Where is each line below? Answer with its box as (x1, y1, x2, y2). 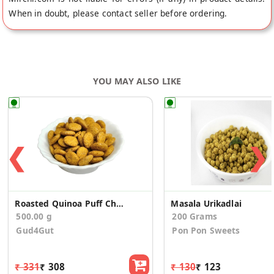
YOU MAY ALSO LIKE (92, 75, 182, 87)
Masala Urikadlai (171, 197, 242, 209)
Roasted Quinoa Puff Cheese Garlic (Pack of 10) (116, 197, 124, 209)
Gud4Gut (16, 224, 54, 236)
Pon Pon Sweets (172, 224, 240, 236)
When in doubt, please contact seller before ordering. (9, 7, 228, 19)
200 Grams (172, 210, 217, 222)
